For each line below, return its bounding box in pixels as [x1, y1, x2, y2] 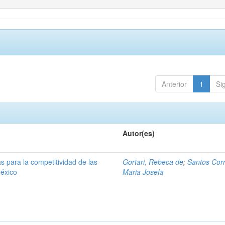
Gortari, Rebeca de [123, 157, 184, 167]
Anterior [161, 79, 187, 89]
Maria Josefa [123, 167, 164, 177]
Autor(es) [123, 128, 155, 138]
